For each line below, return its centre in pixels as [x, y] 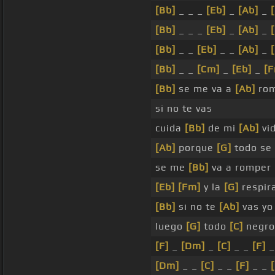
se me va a [205, 89]
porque [196, 148]
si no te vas [184, 109]
